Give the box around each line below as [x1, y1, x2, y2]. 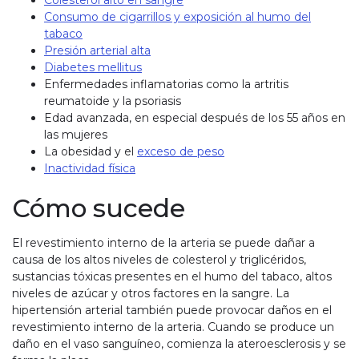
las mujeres [44, 127, 107, 143]
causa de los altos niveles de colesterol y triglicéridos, [12, 252, 306, 268]
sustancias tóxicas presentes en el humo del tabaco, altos [12, 269, 332, 284]
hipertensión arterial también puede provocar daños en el [12, 303, 332, 318]
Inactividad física [44, 161, 135, 176]
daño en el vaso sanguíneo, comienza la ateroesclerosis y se [12, 337, 346, 352]
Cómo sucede [12, 193, 185, 224]
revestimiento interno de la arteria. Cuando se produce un [12, 320, 334, 335]
